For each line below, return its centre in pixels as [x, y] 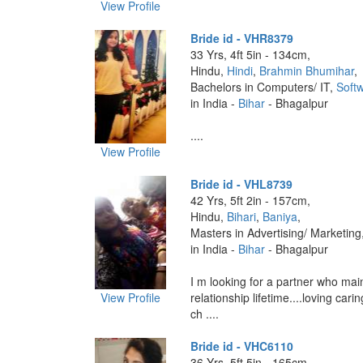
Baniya [280, 216]
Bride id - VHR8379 [241, 38]
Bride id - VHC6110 [241, 346]
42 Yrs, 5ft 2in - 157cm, [250, 200]
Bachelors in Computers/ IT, [263, 87]
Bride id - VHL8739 [241, 184]
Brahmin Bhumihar [306, 70]
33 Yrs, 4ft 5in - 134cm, [250, 54]
